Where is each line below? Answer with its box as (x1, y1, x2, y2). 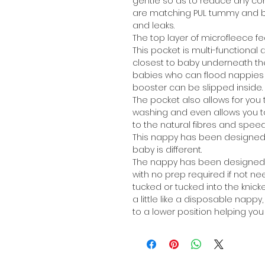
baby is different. (132, 143, 202, 156)
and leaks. (132, 19, 174, 31)
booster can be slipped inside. (132, 81, 263, 93)
